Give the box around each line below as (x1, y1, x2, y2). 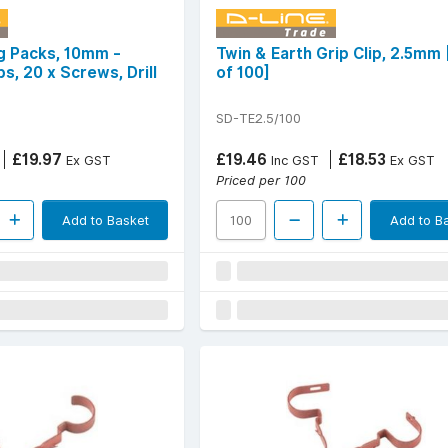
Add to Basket (61, 211, 149, 228)
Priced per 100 (216, 171, 306, 188)
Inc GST (267, 151, 319, 168)
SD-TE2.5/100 (216, 109, 301, 126)
